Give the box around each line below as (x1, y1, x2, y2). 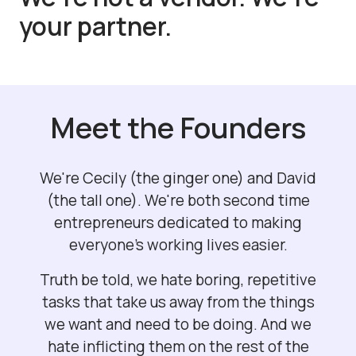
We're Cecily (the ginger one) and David (40, 168, 316, 189)
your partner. (19, 8, 172, 43)
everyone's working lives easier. (68, 234, 288, 256)
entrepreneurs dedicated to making (54, 212, 302, 234)
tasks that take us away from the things (41, 292, 315, 313)
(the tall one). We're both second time (46, 190, 310, 211)
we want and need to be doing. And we (44, 314, 311, 335)
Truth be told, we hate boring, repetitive (40, 269, 316, 291)
